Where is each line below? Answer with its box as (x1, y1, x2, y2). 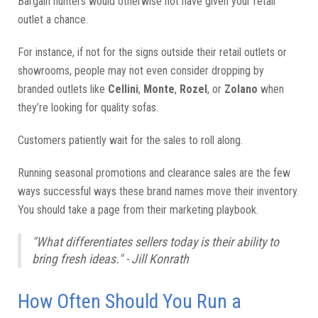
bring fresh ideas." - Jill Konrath (32, 251, 189, 266)
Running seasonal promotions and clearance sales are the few (18, 166, 290, 180)
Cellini (108, 82, 138, 96)
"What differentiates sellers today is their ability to (32, 234, 279, 249)
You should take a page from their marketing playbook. (18, 203, 258, 216)
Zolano (224, 82, 261, 96)
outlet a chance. (18, 13, 91, 26)
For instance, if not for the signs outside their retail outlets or (18, 45, 287, 59)
